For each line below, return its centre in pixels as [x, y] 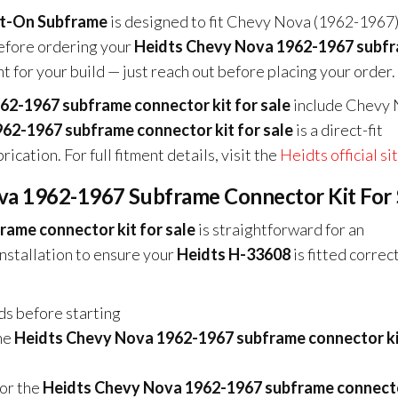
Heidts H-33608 [234, 255]
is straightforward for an [280, 230]
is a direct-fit [338, 130]
